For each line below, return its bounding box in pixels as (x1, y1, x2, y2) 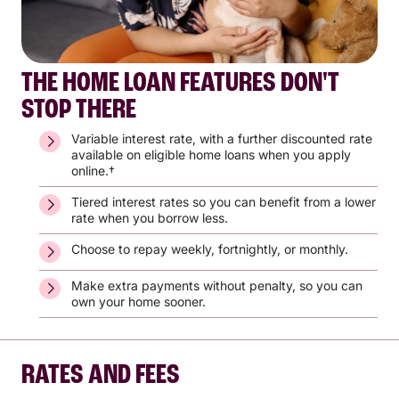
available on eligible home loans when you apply (71, 146, 351, 162)
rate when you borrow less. (71, 209, 228, 225)
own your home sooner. (71, 293, 206, 309)
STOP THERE (21, 95, 136, 125)
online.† (71, 162, 115, 178)
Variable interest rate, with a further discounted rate (71, 130, 372, 146)
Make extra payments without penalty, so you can (71, 277, 362, 293)
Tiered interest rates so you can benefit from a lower (71, 193, 376, 209)
